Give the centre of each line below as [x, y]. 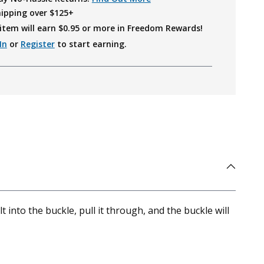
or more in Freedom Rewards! [141, 28]
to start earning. [90, 44]
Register [37, 44]
